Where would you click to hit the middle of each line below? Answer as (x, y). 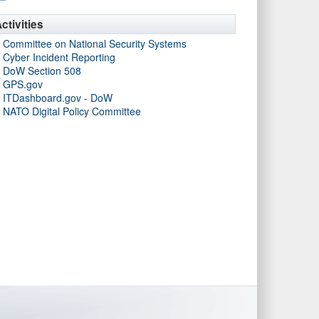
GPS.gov (23, 84)
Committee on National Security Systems (95, 43)
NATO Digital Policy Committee (72, 111)
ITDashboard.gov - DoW (58, 98)
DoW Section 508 (42, 70)
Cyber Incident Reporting (59, 57)
